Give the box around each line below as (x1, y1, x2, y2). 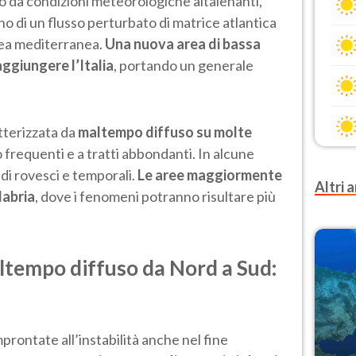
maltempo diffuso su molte (75, 122, 252, 141)
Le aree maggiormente (137, 165, 282, 184)
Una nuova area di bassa (105, 34, 261, 52)
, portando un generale (114, 56, 253, 74)
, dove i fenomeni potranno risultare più (35, 187, 276, 205)
